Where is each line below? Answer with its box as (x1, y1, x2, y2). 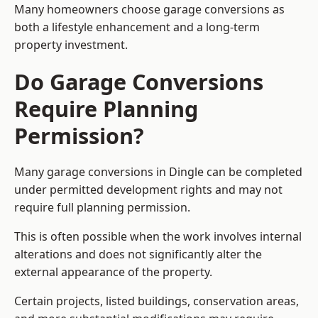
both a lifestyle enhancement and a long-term (14, 19, 260, 35)
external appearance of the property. (14, 264, 212, 280)
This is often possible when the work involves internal (14, 229, 302, 245)
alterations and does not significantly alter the (14, 246, 262, 263)
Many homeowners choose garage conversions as (14, 1, 285, 18)
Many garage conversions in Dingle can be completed (14, 164, 302, 180)
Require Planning (14, 94, 198, 124)
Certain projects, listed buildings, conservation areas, (14, 293, 299, 309)
